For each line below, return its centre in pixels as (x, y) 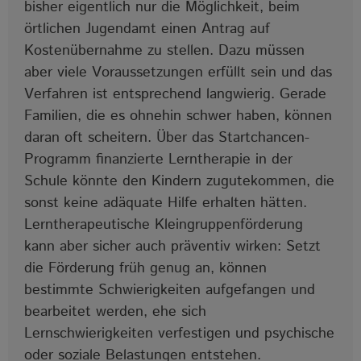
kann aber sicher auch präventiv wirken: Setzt (172, 246)
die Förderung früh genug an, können (145, 268)
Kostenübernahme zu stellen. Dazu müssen (164, 50)
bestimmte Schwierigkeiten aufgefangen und (170, 290)
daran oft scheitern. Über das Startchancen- (167, 137)
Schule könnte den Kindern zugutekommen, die (179, 181)
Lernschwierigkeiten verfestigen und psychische (179, 333)
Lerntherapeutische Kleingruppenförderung (164, 224)
